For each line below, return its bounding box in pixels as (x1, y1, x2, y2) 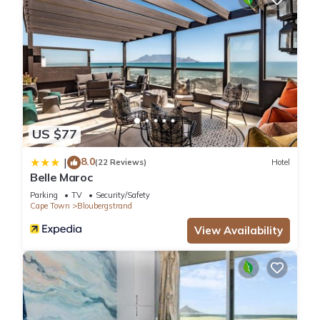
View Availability (194, 223, 283, 237)
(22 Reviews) (95, 157, 146, 167)
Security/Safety (96, 189, 150, 200)
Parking (30, 189, 58, 200)
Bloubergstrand (77, 200, 132, 211)
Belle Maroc (30, 169, 93, 184)
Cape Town (30, 200, 70, 211)
